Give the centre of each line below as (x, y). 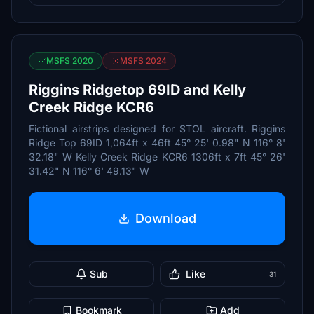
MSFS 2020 (70, 61)
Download (165, 218)
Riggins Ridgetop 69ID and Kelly (137, 90)
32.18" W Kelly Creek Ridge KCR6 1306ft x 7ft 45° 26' (157, 157)
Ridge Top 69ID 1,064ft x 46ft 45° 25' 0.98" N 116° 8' (157, 143)
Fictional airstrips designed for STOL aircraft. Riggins (157, 129)
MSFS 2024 (143, 61)
